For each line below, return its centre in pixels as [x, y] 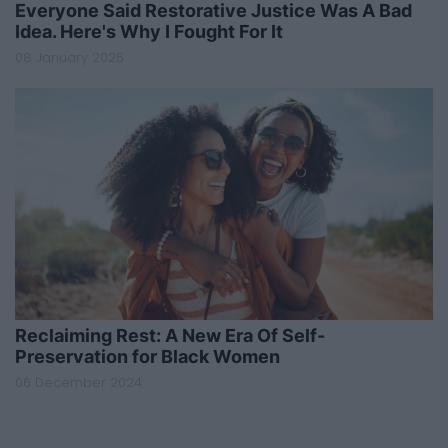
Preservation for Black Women [147, 356]
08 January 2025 [69, 57]
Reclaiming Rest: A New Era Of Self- [170, 335]
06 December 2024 [78, 382]
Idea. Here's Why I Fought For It [149, 31]
